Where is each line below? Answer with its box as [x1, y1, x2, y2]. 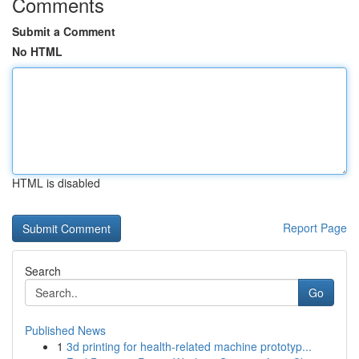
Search [25, 263, 61, 279]
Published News [25, 322, 106, 338]
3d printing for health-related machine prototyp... [67, 338, 312, 354]
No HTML [12, 43, 63, 59]
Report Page [283, 220, 347, 236]
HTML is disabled [12, 175, 100, 191]
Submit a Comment [12, 23, 115, 39]
